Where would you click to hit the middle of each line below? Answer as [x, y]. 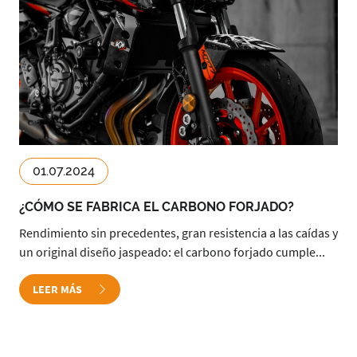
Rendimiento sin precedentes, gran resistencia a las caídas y [178, 233]
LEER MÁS [59, 289]
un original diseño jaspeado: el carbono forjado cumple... [172, 252]
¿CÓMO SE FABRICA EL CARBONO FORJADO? [157, 207]
